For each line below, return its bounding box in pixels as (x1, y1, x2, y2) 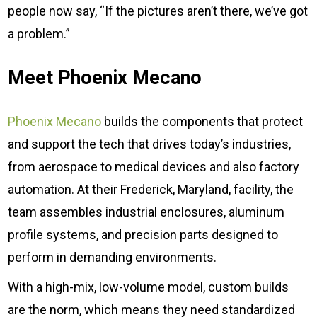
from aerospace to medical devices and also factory (8, 159, 300, 175)
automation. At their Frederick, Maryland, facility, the (8, 182, 294, 197)
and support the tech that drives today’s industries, (8, 137, 292, 152)
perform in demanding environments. (8, 250, 217, 265)
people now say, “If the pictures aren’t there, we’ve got (8, 4, 309, 19)
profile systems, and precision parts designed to (8, 227, 279, 243)
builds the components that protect (101, 114, 304, 129)
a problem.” (8, 26, 71, 42)
